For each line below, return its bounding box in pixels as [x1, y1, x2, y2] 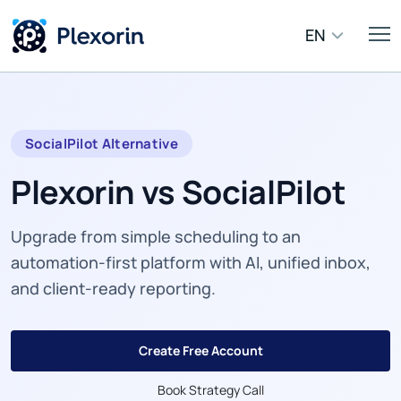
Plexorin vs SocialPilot [11, 170, 346, 214]
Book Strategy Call [157, 381, 264, 398]
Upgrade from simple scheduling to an [11, 226, 301, 247]
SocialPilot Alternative [25, 134, 178, 153]
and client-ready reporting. [11, 277, 216, 299]
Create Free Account [138, 342, 263, 359]
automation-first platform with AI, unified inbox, [11, 252, 371, 273]
